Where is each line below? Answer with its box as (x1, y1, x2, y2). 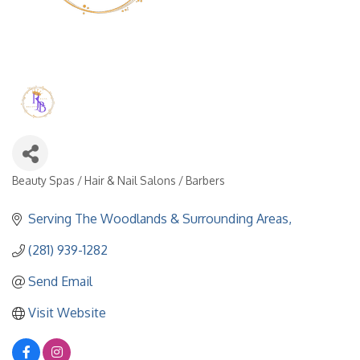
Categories (11, 183, 84, 201)
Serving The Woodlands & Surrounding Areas (28, 211, 288, 227)
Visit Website (28, 305, 106, 321)
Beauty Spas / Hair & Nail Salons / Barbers (12, 174, 225, 187)
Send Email (28, 273, 92, 289)
